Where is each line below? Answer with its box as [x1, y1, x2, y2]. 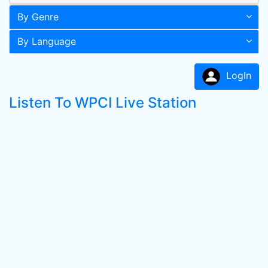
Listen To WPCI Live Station [9, 94, 196, 111]
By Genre [17, 11, 59, 23]
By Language [17, 35, 76, 47]
